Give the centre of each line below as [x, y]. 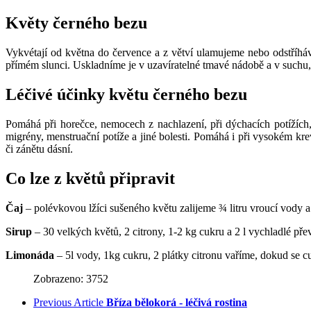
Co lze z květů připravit [90, 178]
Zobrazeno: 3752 [71, 278]
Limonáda [30, 255]
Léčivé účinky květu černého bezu [126, 94]
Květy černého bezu [76, 23]
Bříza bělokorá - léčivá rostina [177, 302]
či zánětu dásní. [39, 149]
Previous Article [68, 302]
